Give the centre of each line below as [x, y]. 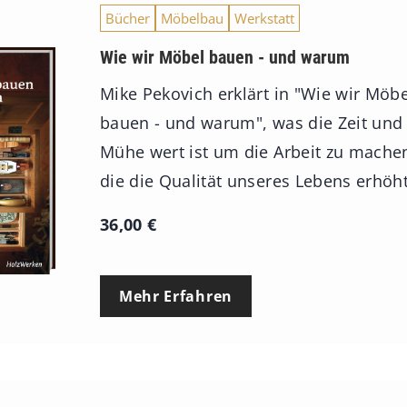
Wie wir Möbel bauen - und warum [224, 58]
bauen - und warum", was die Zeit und [251, 123]
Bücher [127, 19]
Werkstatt [264, 19]
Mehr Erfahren [175, 297]
